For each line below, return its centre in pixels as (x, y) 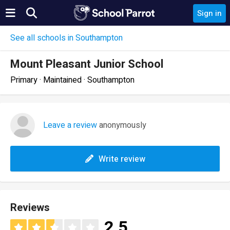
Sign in (209, 13)
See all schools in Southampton (66, 38)
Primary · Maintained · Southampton (72, 80)
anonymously (122, 125)
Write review (122, 159)
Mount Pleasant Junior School (87, 64)
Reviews (30, 208)
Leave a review (70, 125)
